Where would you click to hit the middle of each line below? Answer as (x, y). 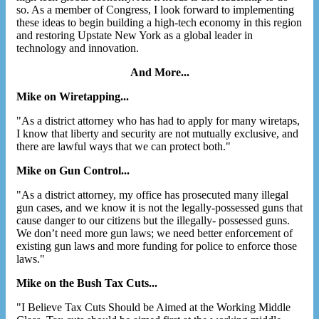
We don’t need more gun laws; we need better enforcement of (155, 233)
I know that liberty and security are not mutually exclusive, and (157, 133)
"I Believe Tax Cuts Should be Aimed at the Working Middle (153, 307)
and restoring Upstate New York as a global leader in (135, 35)
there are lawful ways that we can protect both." (124, 146)
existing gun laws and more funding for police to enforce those (157, 246)
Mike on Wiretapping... (73, 96)
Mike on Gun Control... (73, 170)
